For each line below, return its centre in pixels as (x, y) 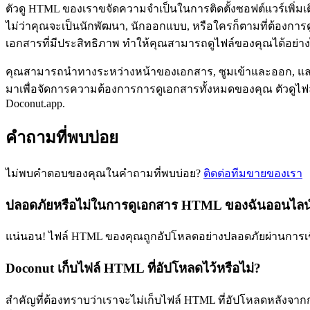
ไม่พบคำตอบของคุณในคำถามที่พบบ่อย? (103, 173)
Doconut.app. (35, 104)
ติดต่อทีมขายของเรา (253, 173)
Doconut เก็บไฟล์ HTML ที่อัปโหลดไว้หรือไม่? (133, 268)
